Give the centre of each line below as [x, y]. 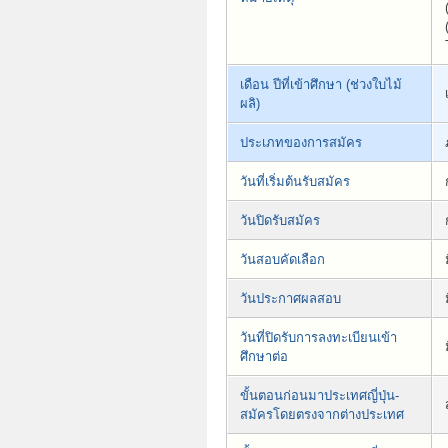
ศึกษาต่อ [264, 356]
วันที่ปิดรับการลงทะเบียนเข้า [318, 337]
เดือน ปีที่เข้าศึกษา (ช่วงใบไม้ [321, 84]
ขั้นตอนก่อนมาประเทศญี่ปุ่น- [319, 395]
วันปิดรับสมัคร [280, 220]
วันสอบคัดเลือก [282, 259]
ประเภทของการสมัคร [301, 142]
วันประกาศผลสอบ [290, 298]
